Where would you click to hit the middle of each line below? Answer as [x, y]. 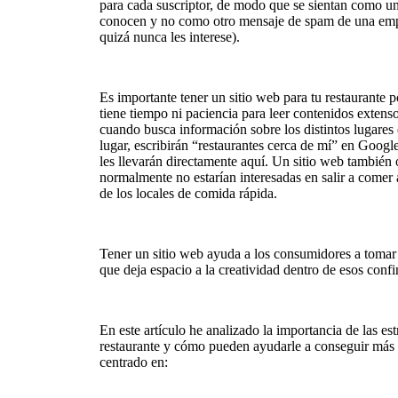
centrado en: [134, 362]
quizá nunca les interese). [170, 37]
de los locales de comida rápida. [188, 193]
